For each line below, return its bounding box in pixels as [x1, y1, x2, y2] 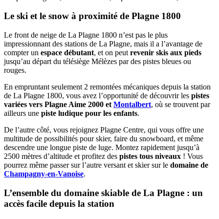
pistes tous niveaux [119, 152, 181, 161]
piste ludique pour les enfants [41, 109, 137, 118]
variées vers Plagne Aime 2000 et [4, 100, 113, 109]
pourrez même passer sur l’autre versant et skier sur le [4, 161, 170, 170]
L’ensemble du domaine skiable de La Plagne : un [4, 187, 203, 198]
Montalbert [113, 100, 151, 109]
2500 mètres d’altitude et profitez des [4, 152, 119, 161]
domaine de [170, 161, 208, 170]
